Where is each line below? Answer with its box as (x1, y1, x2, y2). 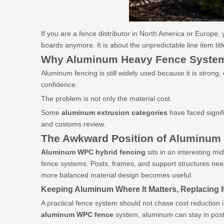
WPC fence (76, 210, 113, 218)
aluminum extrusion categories (61, 108, 167, 116)
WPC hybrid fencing (77, 148, 145, 156)
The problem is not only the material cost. (41, 94, 172, 102)
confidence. (41, 80, 77, 88)
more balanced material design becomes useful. (41, 171, 193, 179)
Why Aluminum (41, 53, 118, 65)
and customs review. (41, 120, 105, 128)
